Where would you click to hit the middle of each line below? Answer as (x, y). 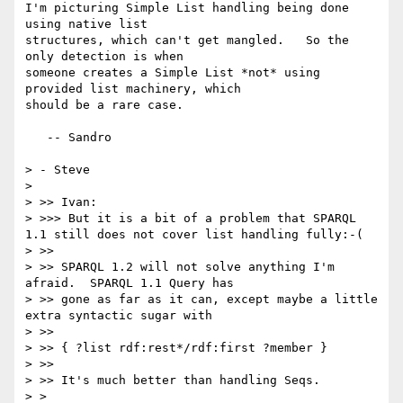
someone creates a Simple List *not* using (173, 73)
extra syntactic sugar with (119, 316)
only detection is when (104, 57)
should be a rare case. (104, 105)
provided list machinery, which (133, 89)
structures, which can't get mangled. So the (187, 40)
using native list (86, 24)
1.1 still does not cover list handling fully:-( (194, 235)
